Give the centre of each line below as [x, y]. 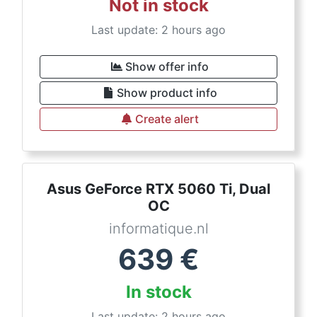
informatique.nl [158, 229]
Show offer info [167, 67]
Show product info [167, 93]
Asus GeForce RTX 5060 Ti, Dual [158, 189]
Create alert [167, 119]
